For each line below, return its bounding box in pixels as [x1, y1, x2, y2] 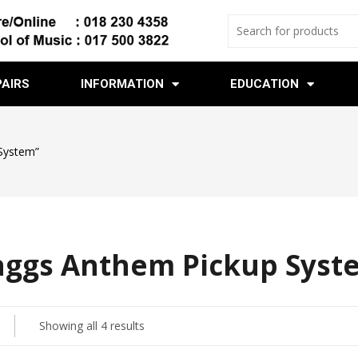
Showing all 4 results [38, 318, 145, 333]
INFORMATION [80, 77, 164, 91]
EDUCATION [229, 77, 299, 91]
